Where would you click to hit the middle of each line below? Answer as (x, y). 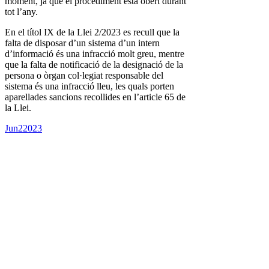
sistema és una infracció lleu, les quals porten (89, 86)
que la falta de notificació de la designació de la (94, 65)
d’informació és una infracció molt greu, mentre (95, 54)
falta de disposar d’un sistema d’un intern (82, 43)
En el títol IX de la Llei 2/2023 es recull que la (92, 32)
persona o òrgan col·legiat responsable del (84, 76)
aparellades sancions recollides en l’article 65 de (95, 97)
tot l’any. (21, 12)
